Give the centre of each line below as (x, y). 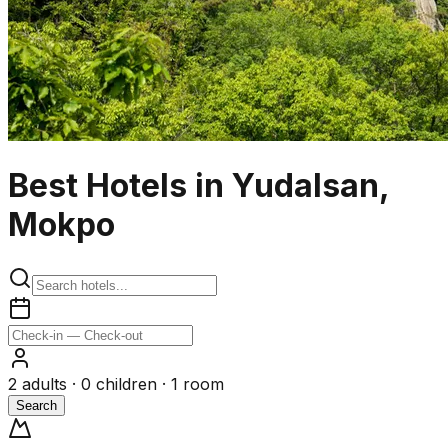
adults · (49, 383)
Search (36, 405)
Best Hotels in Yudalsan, (198, 186)
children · (131, 383)
